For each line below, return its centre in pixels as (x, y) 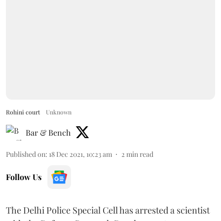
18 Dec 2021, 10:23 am (80, 154)
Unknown (59, 112)
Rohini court (23, 112)
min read (140, 154)
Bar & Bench (48, 132)
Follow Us (24, 177)
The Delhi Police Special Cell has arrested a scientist (108, 210)
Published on (26, 154)
